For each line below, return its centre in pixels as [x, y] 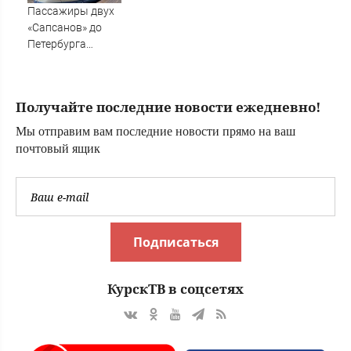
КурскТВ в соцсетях [175, 289]
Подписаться [175, 242]
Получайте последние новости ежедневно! [168, 107]
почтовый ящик [58, 149]
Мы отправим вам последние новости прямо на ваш [156, 132]
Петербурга [57, 44]
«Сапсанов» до [65, 28]
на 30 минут [58, 77]
